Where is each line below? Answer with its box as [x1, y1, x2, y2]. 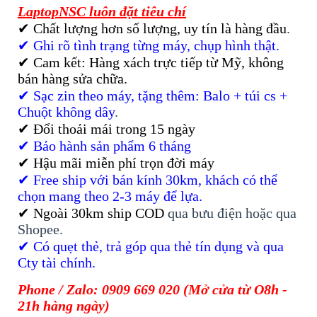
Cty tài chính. [18, 283, 96, 299]
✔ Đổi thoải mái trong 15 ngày [18, 149, 195, 166]
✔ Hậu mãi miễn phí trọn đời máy [18, 183, 214, 200]
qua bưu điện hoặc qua [164, 234, 296, 250]
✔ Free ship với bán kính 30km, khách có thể [18, 200, 277, 217]
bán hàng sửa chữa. [18, 99, 127, 115]
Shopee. [18, 250, 63, 266]
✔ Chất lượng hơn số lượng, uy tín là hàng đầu [18, 49, 287, 65]
